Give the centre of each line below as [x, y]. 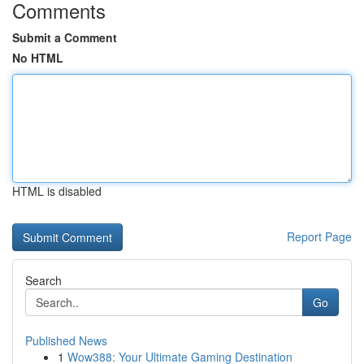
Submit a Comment [65, 37]
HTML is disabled [57, 191]
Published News [66, 340]
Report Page [319, 236]
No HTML [38, 58]
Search [43, 280]
